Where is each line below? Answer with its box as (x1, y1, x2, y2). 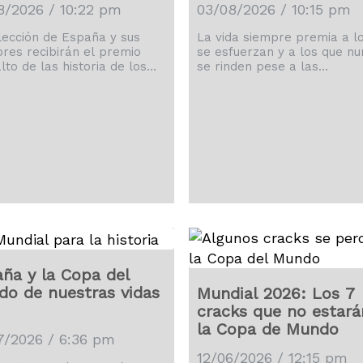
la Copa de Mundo (196, 319, 339, 339)
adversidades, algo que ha (196, 74, 352, 88)
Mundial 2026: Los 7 (196, 284, 355, 303)
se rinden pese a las (196, 59, 318, 74)
